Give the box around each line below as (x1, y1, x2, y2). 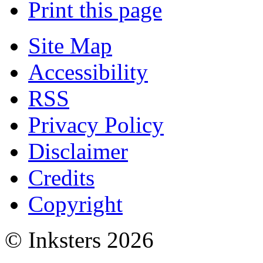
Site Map (28, 33, 112, 58)
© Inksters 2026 (5, 227, 154, 252)
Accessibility (28, 59, 148, 85)
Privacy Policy (28, 112, 164, 137)
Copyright (28, 191, 123, 217)
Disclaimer (28, 139, 128, 164)
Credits (28, 165, 95, 190)
